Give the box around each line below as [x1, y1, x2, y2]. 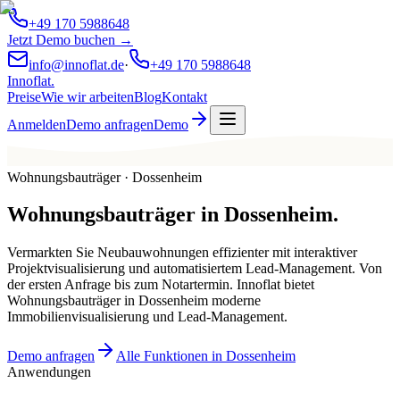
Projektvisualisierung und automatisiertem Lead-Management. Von [7, 261, 382, 277]
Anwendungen [7, 364, 91, 380]
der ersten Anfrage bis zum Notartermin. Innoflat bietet [7, 277, 314, 293]
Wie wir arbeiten [41, 89, 134, 104]
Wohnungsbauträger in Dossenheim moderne [7, 293, 261, 309]
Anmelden [7, 117, 66, 132]
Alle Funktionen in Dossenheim [116, 348, 296, 364]
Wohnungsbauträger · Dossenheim [7, 169, 202, 185]
